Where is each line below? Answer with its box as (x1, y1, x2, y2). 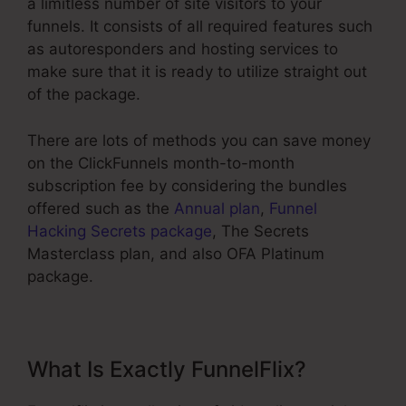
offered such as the (27, 198, 174, 217)
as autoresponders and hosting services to (27, 40, 338, 59)
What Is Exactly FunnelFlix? (27, 355, 306, 382)
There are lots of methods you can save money (27, 130, 371, 150)
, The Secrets (212, 221, 309, 240)
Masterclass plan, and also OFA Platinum (27, 244, 324, 263)
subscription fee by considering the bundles (27, 176, 347, 195)
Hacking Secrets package (27, 221, 212, 240)
